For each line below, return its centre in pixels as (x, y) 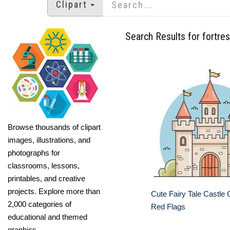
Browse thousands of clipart (54, 127)
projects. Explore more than (54, 191)
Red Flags (168, 207)
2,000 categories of (40, 204)
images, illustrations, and (49, 140)
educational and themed (47, 217)
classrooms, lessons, (44, 165)
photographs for (34, 152)
